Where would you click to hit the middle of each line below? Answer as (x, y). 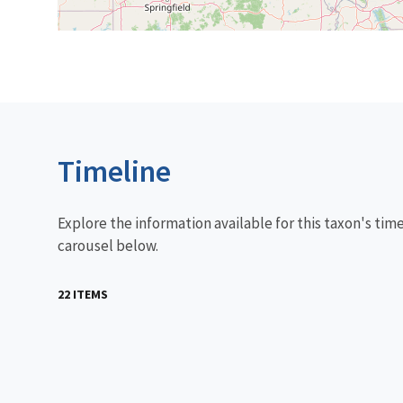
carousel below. (108, 245)
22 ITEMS (83, 294)
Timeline (114, 170)
